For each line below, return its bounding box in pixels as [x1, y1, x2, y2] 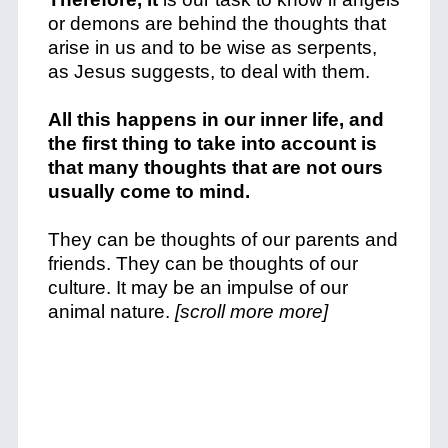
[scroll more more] [174, 301, 328, 322]
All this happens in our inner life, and [47, 109, 384, 130]
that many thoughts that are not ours [47, 157, 383, 178]
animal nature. [47, 301, 175, 322]
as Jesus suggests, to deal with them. [47, 61, 375, 82]
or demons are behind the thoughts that [47, 13, 386, 34]
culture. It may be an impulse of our [47, 277, 348, 298]
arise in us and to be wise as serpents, [47, 37, 377, 58]
